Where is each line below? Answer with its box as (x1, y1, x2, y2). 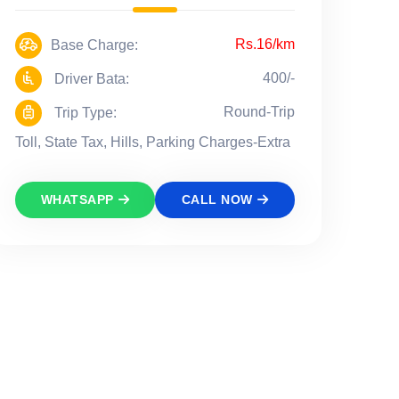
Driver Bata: (51, 70, 129, 86)
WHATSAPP (40, 191, 114, 207)
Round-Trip (224, 103, 295, 119)
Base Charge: (51, 37, 138, 53)
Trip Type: (51, 104, 117, 120)
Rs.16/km (235, 36, 295, 52)
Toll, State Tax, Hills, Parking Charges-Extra (15, 134, 290, 150)
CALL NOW (181, 191, 253, 207)
